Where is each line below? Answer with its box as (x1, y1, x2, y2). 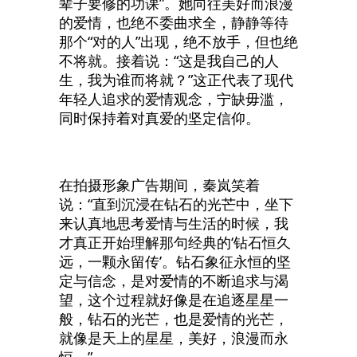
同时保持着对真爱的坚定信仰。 (59, 108, 260, 127)
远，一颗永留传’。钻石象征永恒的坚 (59, 251, 291, 271)
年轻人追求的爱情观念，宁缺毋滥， (59, 88, 288, 108)
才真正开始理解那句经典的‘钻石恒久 (59, 232, 291, 252)
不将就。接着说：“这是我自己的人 (59, 50, 279, 70)
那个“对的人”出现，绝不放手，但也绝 (59, 31, 298, 51)
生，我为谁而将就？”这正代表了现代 (59, 69, 293, 89)
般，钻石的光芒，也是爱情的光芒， (59, 308, 288, 328)
